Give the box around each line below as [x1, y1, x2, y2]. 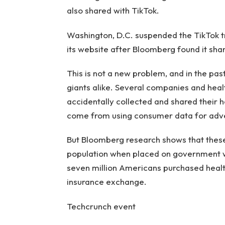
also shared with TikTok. [66, 5, 159, 16]
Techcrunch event [66, 200, 136, 211]
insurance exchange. [66, 176, 147, 187]
